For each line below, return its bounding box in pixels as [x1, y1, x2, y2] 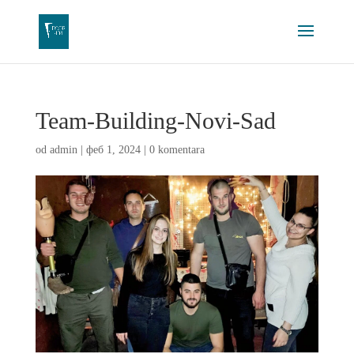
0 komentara [149, 144, 205, 156]
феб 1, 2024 [85, 144, 141, 156]
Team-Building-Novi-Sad [35, 107, 276, 134]
